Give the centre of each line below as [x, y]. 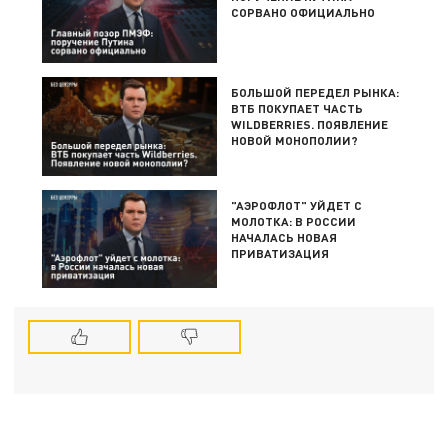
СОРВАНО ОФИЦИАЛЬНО [303, 12]
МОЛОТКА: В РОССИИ [294, 220]
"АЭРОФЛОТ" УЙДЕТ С [297, 204]
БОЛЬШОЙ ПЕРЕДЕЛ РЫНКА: [315, 92]
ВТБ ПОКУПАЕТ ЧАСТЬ [297, 108]
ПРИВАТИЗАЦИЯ [280, 252]
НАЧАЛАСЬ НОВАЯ [284, 236]
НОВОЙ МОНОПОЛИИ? [295, 140]
